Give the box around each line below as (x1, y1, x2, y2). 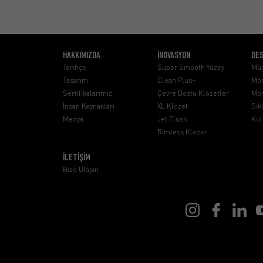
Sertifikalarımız (63, 89, 112, 97)
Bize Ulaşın (63, 165, 99, 174)
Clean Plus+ (157, 76, 196, 85)
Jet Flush (157, 114, 187, 123)
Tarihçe (63, 63, 86, 72)
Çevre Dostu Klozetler (157, 89, 229, 97)
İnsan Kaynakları (63, 102, 114, 110)
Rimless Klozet (157, 127, 207, 136)
